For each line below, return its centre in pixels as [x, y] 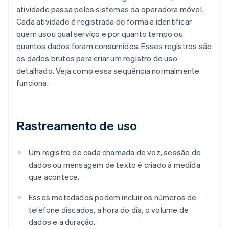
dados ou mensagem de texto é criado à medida [114, 165]
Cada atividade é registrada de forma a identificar [104, 22]
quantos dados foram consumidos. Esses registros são [114, 46]
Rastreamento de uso [77, 126]
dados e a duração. [62, 222]
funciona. [32, 83]
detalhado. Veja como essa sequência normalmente [108, 71]
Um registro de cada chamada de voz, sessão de [115, 153]
